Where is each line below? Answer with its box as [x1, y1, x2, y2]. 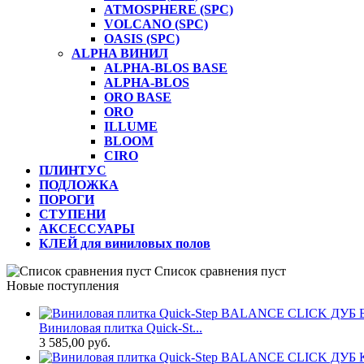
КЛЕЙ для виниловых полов [39, 236, 210, 251]
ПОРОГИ [39, 193, 94, 207]
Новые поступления [6, 279, 119, 293]
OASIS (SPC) [104, 32, 180, 46]
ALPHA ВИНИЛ [71, 46, 168, 61]
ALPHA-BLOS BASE [104, 61, 227, 76]
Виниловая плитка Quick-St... [39, 321, 202, 336]
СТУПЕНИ [39, 207, 106, 222]
